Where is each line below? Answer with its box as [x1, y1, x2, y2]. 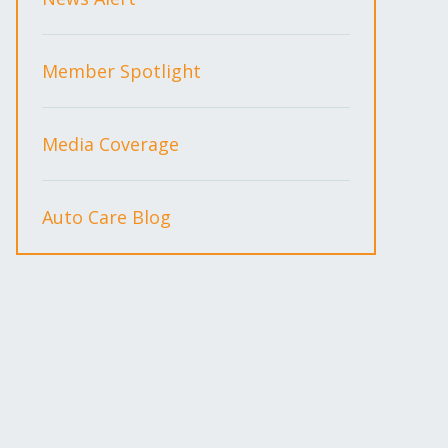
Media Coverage [42, 132, 179, 156]
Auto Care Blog [42, 205, 171, 229]
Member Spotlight [42, 59, 201, 83]
